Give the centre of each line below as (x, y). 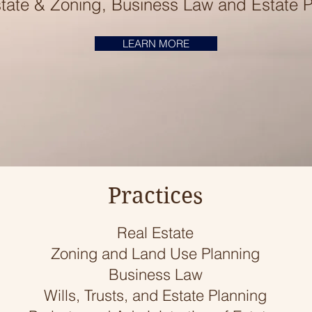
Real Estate (155, 233)
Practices (155, 195)
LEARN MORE (156, 44)
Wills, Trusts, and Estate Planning (155, 295)
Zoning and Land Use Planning (155, 253)
